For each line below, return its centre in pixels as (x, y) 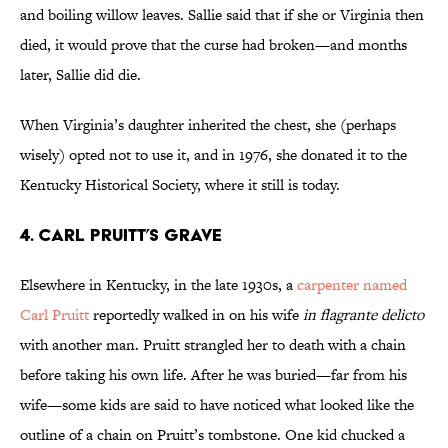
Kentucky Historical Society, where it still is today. (182, 185)
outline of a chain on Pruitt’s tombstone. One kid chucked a (212, 435)
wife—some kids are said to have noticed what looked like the (217, 405)
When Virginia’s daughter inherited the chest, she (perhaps (208, 125)
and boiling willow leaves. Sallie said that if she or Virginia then (222, 15)
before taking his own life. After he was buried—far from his (213, 375)
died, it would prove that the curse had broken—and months (213, 45)
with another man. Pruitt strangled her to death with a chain (213, 345)
